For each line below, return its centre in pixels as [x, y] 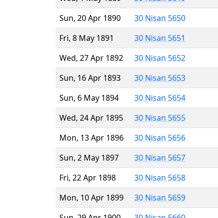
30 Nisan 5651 [160, 38]
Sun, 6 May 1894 [89, 98]
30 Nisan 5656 [160, 137]
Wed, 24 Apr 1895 [91, 118]
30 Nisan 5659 [160, 197]
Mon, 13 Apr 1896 [91, 137]
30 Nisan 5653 [160, 78]
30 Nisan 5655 [160, 118]
